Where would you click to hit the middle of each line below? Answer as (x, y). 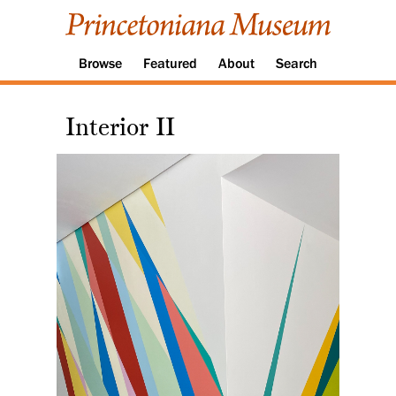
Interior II (120, 129)
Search (297, 64)
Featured (170, 64)
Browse (100, 64)
